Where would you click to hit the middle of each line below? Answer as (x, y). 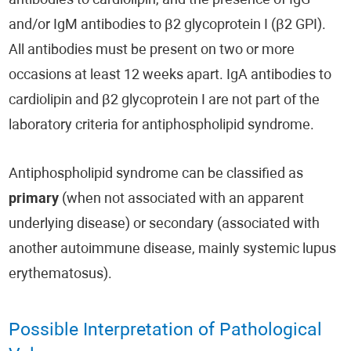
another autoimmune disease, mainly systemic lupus (173, 250)
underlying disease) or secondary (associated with (165, 224)
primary (36, 199)
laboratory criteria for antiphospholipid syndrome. (162, 126)
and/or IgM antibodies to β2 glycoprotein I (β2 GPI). (168, 25)
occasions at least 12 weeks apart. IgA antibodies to (170, 76)
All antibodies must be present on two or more (152, 51)
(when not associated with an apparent (183, 199)
